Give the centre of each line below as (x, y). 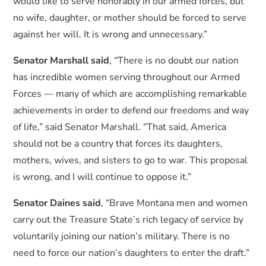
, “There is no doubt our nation (174, 61)
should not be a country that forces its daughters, (118, 144)
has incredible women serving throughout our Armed (127, 77)
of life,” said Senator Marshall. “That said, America (120, 127)
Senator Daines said (57, 203)
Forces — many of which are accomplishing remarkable (130, 94)
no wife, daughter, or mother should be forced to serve (130, 18)
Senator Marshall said (61, 61)
